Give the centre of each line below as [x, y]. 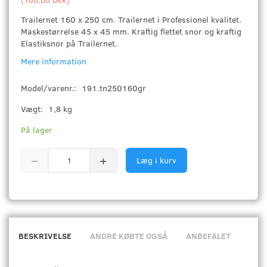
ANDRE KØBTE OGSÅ [129, 235]
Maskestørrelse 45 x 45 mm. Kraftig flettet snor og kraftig [131, 31]
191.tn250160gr [114, 88]
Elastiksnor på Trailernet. [69, 43]
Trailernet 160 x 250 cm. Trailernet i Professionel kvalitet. [131, 19]
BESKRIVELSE [45, 235]
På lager [37, 129]
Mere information [54, 61]
